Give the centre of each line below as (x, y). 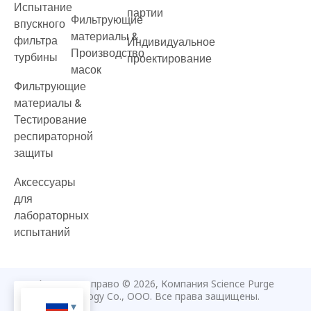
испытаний (42, 232)
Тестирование (50, 119)
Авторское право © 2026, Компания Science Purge (155, 284)
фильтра (36, 40)
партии (145, 12)
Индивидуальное (171, 41)
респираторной (53, 136)
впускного (40, 23)
